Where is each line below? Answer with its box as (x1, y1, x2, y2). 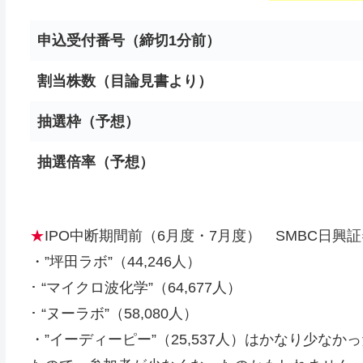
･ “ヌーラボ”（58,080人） (29, 305, 198, 322)
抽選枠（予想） (36, 113, 139, 130)
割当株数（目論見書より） (36, 73, 212, 89)
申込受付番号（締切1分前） (36, 32, 220, 49)
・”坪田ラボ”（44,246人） (29, 254, 201, 270)
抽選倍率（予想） (36, 154, 154, 170)
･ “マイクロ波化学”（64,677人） (29, 280, 241, 296)
